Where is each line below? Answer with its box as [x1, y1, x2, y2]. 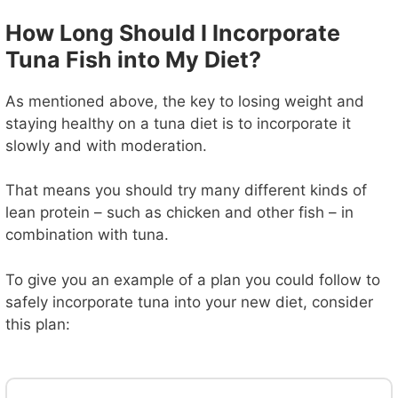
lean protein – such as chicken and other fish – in [5, 203, 354, 222]
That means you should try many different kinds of [5, 181, 367, 200]
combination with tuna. [5, 226, 169, 244]
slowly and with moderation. [5, 136, 207, 155]
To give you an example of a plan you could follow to [5, 270, 380, 289]
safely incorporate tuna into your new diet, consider [5, 292, 373, 311]
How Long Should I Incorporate [5, 19, 340, 46]
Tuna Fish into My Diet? [5, 45, 261, 73]
